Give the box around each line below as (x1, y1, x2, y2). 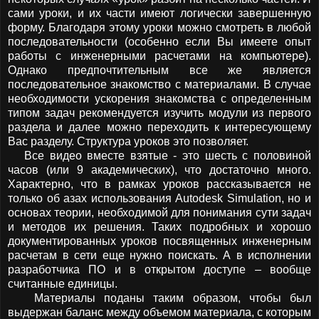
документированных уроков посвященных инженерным (8, 235, 311, 248)
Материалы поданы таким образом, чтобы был (8, 292, 311, 305)
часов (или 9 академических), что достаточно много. (8, 164, 311, 177)
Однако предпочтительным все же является (8, 64, 311, 77)
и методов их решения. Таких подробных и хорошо (8, 221, 311, 234)
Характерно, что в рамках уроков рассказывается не (8, 178, 311, 191)
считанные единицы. (8, 278, 117, 291)
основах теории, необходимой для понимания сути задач (8, 206, 311, 219)
